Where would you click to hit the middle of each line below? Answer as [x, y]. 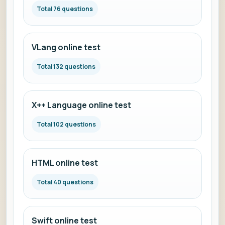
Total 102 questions [66, 124]
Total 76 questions [65, 9]
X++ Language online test [81, 105]
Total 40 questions [65, 182]
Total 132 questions [66, 67]
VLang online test [66, 47]
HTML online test [65, 163]
